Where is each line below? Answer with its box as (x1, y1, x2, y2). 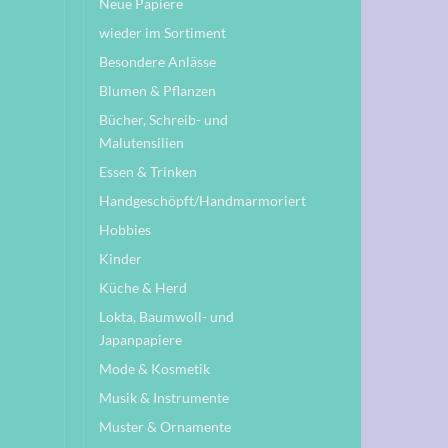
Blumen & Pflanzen (99, 82, 216, 100)
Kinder (99, 250, 142, 268)
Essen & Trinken (99, 163, 197, 181)
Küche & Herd (99, 279, 187, 297)
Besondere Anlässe (99, 53, 216, 71)
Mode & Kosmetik (99, 360, 210, 378)
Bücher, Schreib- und (99, 111, 228, 129)
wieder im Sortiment (99, 24, 226, 42)
